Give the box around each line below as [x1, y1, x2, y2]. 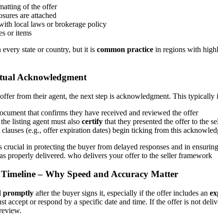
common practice [97, 45, 153, 54]
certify [82, 117, 103, 126]
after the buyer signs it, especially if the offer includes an [34, 189, 210, 198]
